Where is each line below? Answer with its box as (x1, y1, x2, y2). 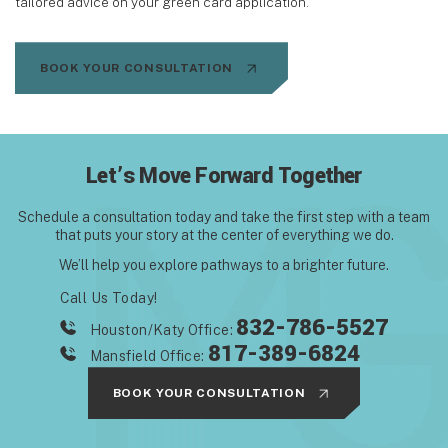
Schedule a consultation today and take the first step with (18, 209, 384, 226)
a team (384, 209, 430, 226)
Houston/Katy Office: (89, 322, 237, 339)
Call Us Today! (59, 290, 158, 307)
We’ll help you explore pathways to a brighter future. (59, 257, 389, 274)
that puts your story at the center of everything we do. (54, 227, 394, 244)
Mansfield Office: (89, 348, 209, 365)
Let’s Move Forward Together (86, 160, 362, 193)
